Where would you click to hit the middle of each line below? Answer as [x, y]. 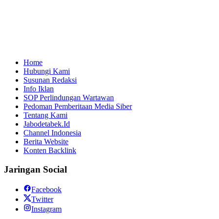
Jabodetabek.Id [47, 124]
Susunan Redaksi [50, 80]
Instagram [46, 209]
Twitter [42, 199]
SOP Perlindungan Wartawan [69, 98]
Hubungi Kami [47, 71]
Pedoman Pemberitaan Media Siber [78, 107]
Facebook [46, 189]
